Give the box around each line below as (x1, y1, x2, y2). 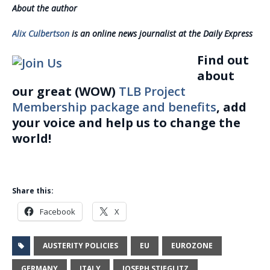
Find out (197, 52, 249, 69)
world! (12, 130, 51, 147)
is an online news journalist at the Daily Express (69, 28, 253, 40)
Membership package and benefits (12, 99, 216, 116)
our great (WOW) (12, 83, 119, 100)
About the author (12, 2, 77, 14)
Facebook (40, 206, 75, 218)
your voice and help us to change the (12, 115, 240, 131)
